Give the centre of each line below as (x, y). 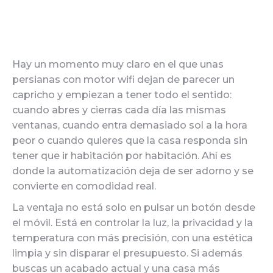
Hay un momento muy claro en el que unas (118, 64)
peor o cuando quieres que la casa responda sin (130, 140)
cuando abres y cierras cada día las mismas (119, 110)
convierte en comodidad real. (84, 186)
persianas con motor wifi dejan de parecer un (123, 80)
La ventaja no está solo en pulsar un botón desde (134, 207)
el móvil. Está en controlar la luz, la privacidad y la (133, 223)
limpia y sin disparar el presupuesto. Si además (127, 253)
